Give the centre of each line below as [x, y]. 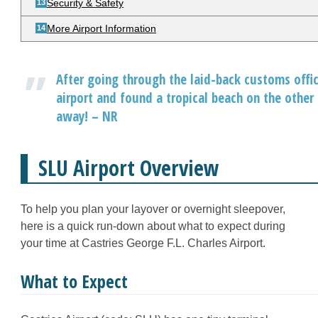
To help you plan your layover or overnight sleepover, [153, 209]
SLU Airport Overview [129, 168]
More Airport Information [102, 28]
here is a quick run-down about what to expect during [153, 226]
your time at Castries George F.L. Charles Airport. [143, 243]
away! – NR [87, 116]
